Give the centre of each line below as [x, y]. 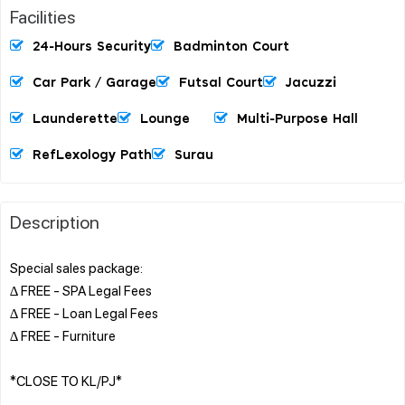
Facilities [43, 16]
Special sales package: [76, 267]
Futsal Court [221, 83]
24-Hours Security [92, 47]
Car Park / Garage [94, 83]
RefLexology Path [92, 155]
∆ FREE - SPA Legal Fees [81, 290]
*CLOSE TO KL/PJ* [66, 380]
